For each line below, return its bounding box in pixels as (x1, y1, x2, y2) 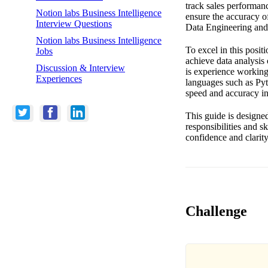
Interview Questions (36, 18, 112, 29)
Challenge (185, 203, 247, 219)
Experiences (36, 73, 82, 84)
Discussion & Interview (36, 62, 125, 73)
